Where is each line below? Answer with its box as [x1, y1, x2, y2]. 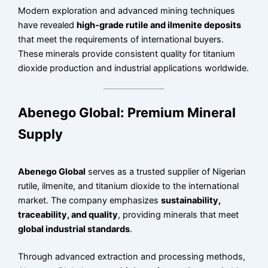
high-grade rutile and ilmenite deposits [77, 20, 242, 31]
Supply [18, 126, 63, 142]
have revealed [18, 20, 77, 31]
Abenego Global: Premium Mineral [18, 105, 236, 121]
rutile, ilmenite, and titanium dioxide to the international [18, 181, 239, 192]
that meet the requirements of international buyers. [18, 34, 224, 45]
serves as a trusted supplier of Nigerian [86, 166, 246, 178]
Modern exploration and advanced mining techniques [18, 5, 236, 17]
